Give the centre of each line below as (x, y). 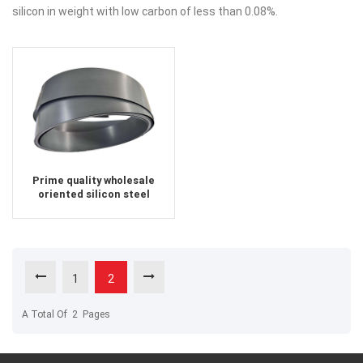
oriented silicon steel (94, 194)
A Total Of (45, 315)
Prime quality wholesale (94, 181)
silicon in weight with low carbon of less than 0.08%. (145, 12)
